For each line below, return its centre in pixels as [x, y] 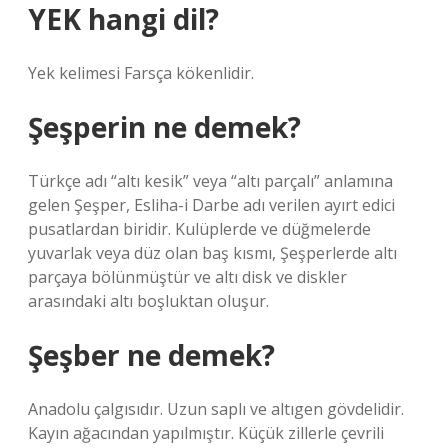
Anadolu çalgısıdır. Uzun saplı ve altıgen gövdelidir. [216, 409]
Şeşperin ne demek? [164, 127]
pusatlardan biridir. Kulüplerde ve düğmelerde [199, 229]
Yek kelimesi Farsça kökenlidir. [141, 73]
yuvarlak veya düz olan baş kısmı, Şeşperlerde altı [212, 253]
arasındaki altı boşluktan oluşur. [148, 301]
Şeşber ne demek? [151, 355]
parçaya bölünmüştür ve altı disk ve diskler [187, 277]
